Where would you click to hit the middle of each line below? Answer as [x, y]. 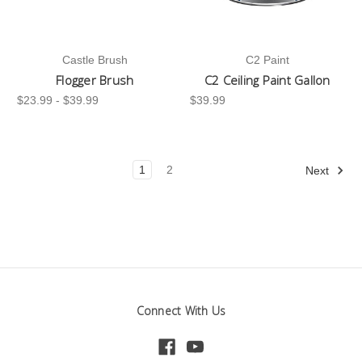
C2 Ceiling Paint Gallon [267, 80]
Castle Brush [95, 60]
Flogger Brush [95, 80]
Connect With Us [181, 311]
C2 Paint [267, 60]
